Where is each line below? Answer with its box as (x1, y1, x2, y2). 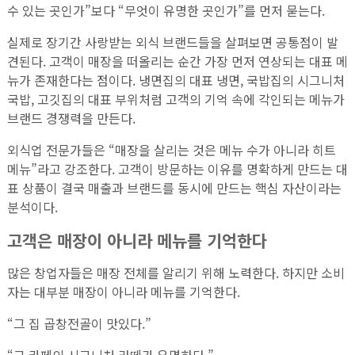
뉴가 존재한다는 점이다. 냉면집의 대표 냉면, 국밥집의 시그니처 (6, 71, 345, 90)
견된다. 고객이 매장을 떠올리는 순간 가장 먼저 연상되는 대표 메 (6, 52, 348, 71)
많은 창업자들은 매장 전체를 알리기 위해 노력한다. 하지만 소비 (6, 262, 345, 282)
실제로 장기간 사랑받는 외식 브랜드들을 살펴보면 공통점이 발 (6, 32, 338, 52)
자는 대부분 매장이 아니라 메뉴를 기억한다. (6, 281, 240, 301)
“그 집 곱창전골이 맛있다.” (6, 313, 151, 333)
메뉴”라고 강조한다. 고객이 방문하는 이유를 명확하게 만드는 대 (6, 159, 348, 179)
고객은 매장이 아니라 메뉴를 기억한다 (6, 227, 267, 252)
